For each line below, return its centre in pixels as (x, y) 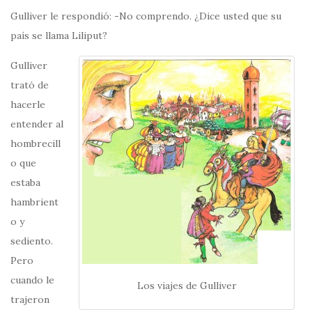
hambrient (34, 202)
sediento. (32, 241)
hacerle (28, 105)
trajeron (30, 300)
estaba (25, 183)
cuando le (32, 280)
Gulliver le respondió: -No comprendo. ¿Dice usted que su (146, 16)
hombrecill (36, 144)
